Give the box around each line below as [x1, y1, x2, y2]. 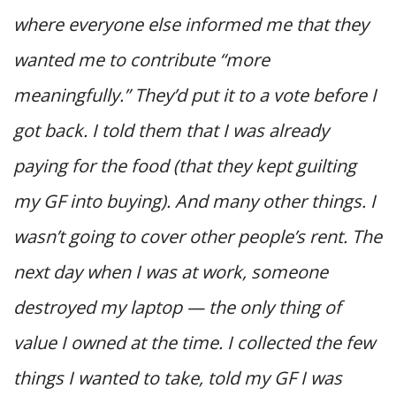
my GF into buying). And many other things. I [13, 188, 376, 213]
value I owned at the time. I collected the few [13, 330, 375, 354]
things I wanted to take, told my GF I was [13, 365, 342, 390]
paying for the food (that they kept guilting [13, 153, 356, 178]
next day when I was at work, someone [13, 259, 328, 284]
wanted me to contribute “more [13, 47, 270, 72]
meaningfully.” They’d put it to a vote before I [13, 82, 377, 107]
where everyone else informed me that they [13, 11, 369, 36]
